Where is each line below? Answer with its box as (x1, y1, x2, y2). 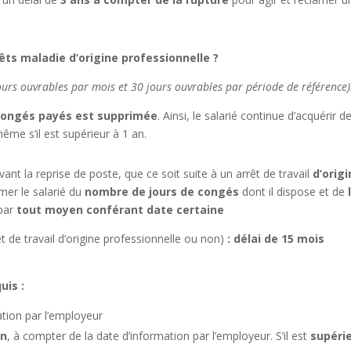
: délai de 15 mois (227, 231, 325, 246)
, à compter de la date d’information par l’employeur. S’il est (7, 328, 311, 343)
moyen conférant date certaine (45, 202, 225, 217)
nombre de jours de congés (85, 184, 243, 199)
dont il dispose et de (242, 184, 349, 199)
